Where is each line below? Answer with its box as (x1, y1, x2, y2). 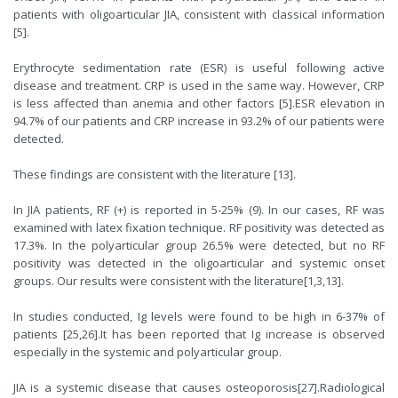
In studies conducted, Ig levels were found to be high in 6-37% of (13, 308, 385, 324)
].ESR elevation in (289, 95, 386, 111)
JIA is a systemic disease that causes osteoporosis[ (13, 379, 301, 395)
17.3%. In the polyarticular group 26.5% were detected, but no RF (13, 237, 385, 253)
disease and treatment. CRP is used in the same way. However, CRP (13, 77, 385, 93)
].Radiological (314, 379, 385, 395)
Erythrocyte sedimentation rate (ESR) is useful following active (13, 60, 385, 76)
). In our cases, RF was (258, 202, 386, 218)
